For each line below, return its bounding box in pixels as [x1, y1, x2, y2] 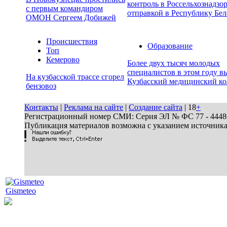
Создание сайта [129, 103, 182, 111]
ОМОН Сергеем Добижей [26, 13, 116, 22]
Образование [147, 42, 193, 51]
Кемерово [46, 55, 80, 64]
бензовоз [26, 82, 56, 91]
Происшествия [46, 37, 97, 46]
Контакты [24, 103, 58, 111]
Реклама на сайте [64, 103, 123, 111]
